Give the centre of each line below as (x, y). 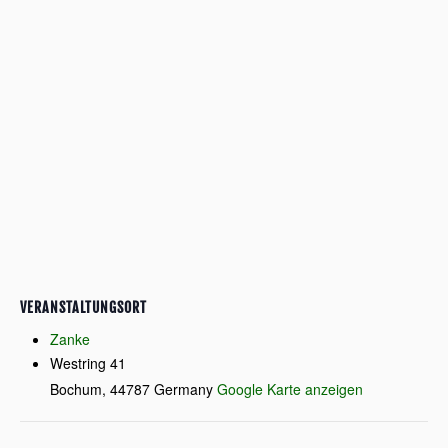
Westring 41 (88, 363)
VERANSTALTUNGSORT (83, 308)
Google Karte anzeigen (290, 389)
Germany (183, 389)
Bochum (76, 389)
